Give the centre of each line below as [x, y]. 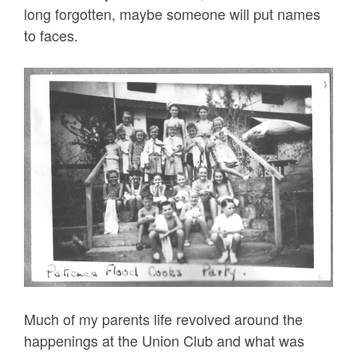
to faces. [51, 35]
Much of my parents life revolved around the [163, 319]
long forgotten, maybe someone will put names [172, 13]
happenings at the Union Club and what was [164, 341]
